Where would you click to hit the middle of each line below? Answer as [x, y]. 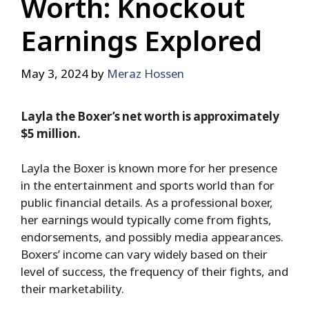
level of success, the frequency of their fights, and [154, 272]
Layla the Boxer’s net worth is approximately [150, 116]
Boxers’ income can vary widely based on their [144, 255]
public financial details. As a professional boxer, [147, 203]
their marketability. [72, 289]
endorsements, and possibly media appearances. [152, 237]
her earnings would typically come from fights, [146, 220]
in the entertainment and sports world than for [148, 186]
